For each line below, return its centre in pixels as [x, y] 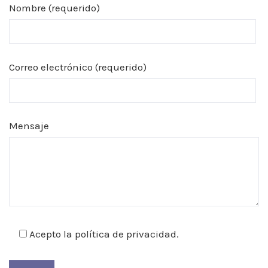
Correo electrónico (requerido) [78, 67]
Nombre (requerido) [54, 8]
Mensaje [29, 126]
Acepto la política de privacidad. [103, 234]
